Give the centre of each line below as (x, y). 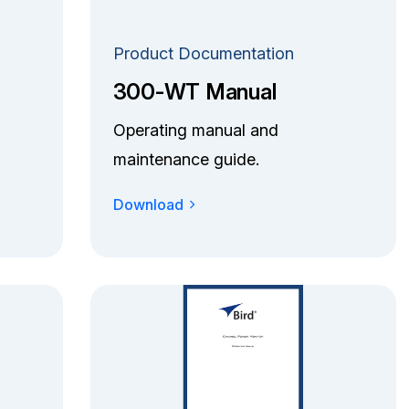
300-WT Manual (194, 91)
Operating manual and (195, 130)
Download (148, 204)
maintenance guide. (186, 159)
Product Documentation (203, 53)
